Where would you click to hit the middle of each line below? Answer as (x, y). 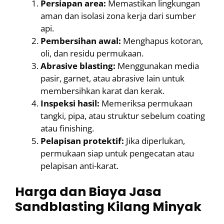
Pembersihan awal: (81, 40)
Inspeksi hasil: (70, 103)
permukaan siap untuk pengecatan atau (117, 153)
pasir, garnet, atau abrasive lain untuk (112, 78)
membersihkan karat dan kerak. (102, 90)
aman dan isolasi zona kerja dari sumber (118, 15)
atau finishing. (67, 128)
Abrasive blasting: (78, 65)
